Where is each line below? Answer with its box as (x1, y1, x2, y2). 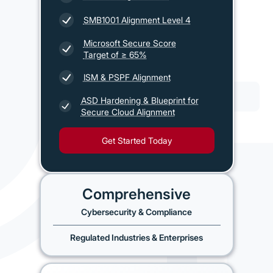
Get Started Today (101, 135, 172, 146)
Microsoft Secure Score (83, 37, 176, 48)
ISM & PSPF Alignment (83, 72, 171, 83)
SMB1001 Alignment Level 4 (83, 15, 191, 26)
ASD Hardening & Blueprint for (80, 94, 199, 105)
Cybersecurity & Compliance (81, 206, 192, 217)
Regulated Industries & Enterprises (70, 232, 203, 243)
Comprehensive (82, 185, 191, 203)
